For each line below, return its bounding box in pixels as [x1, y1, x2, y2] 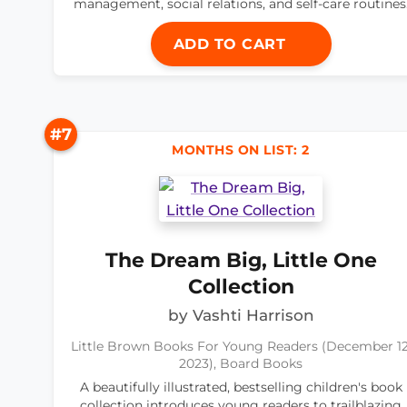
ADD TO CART [173, 35, 291, 54]
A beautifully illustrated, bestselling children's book [79, 379, 402, 396]
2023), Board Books [179, 356, 303, 372]
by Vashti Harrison [167, 306, 314, 325]
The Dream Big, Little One [104, 247, 377, 273]
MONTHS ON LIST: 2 [172, 143, 310, 158]
